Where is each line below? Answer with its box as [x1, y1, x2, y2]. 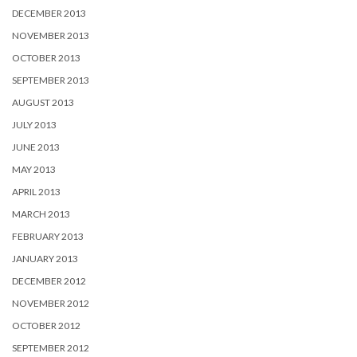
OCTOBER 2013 [12, 51, 80, 64]
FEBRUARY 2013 [12, 229, 84, 242]
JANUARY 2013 [12, 252, 78, 265]
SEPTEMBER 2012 [12, 341, 89, 354]
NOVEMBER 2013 [12, 29, 89, 41]
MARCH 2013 [12, 207, 70, 220]
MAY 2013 [12, 163, 56, 175]
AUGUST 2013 [12, 96, 74, 108]
